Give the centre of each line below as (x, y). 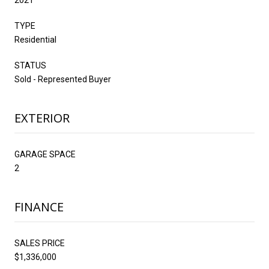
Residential (35, 39)
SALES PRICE (40, 243)
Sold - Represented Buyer (63, 79)
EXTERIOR (42, 118)
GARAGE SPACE (45, 154)
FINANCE (39, 207)
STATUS (30, 65)
